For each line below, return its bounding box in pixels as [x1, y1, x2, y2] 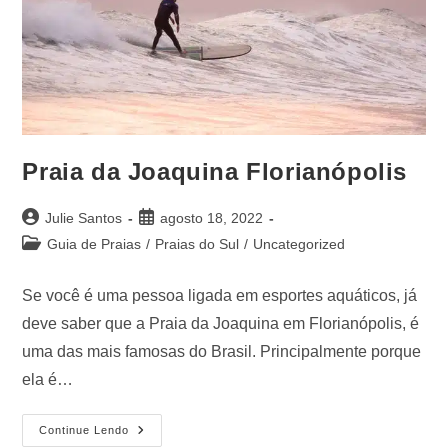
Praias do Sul [155, 236, 240, 253]
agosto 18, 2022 [160, 210, 264, 227]
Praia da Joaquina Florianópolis [22, 158, 408, 186]
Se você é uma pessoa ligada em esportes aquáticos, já [22, 287, 418, 305]
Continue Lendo [39, 424, 130, 437]
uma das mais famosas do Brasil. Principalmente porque [22, 343, 422, 361]
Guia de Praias [47, 236, 142, 253]
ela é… [22, 371, 74, 389]
